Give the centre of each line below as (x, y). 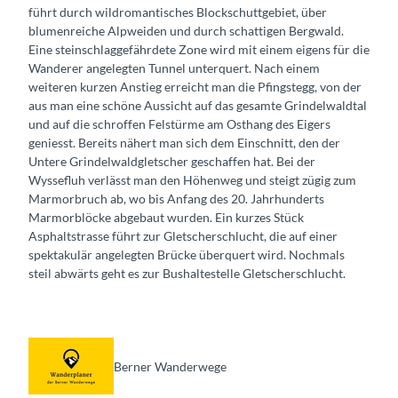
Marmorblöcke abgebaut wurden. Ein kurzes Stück (166, 218)
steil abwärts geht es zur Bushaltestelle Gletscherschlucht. (187, 274)
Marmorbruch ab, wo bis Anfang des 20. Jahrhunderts (176, 199)
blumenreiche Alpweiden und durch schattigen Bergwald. (186, 31)
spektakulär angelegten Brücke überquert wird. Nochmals (187, 255)
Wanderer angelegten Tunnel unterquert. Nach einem (174, 68)
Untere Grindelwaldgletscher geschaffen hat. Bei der (172, 162)
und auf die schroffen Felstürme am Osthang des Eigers (179, 124)
